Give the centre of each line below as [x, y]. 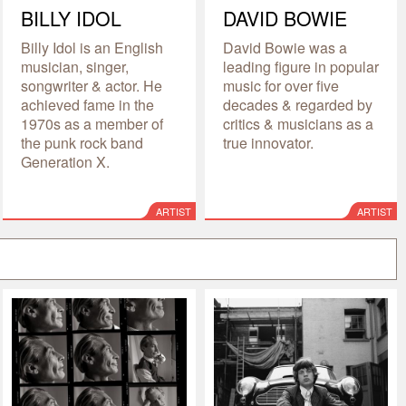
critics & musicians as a [298, 123]
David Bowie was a [285, 47]
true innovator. [268, 142]
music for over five [280, 85]
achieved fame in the [88, 104]
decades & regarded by [297, 104]
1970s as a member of [92, 123]
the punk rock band [82, 142]
